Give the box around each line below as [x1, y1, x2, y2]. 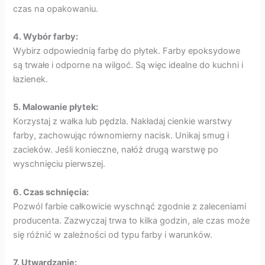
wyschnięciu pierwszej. [13, 159, 106, 170]
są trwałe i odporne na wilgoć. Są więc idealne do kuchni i [13, 60, 244, 71]
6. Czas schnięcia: [13, 186, 89, 198]
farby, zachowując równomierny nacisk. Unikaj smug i [13, 130, 230, 141]
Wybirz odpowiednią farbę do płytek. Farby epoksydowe [13, 46, 241, 57]
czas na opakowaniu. [13, 3, 99, 14]
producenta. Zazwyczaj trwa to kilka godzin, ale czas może [13, 215, 250, 226]
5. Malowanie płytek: [13, 102, 99, 113]
